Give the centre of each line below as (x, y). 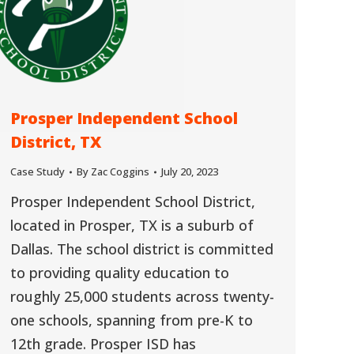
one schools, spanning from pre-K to (132, 320)
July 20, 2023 (190, 171)
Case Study (38, 171)
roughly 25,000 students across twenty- (142, 296)
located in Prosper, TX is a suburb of (132, 225)
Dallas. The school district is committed (142, 249)
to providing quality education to (120, 273)
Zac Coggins (120, 171)
